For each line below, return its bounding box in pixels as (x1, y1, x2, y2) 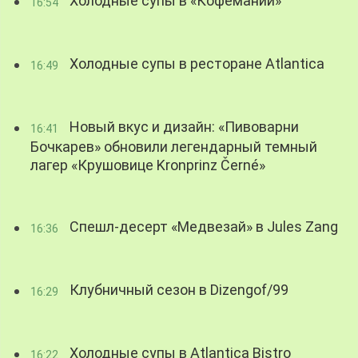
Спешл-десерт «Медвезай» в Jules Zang (66, 218, 339, 236)
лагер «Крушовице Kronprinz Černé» (30, 157, 266, 174)
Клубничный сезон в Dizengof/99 (66, 281, 289, 299)
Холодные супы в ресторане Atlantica (66, 55, 325, 73)
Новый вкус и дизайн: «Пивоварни (66, 118, 300, 136)
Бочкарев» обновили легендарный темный (30, 138, 318, 156)
